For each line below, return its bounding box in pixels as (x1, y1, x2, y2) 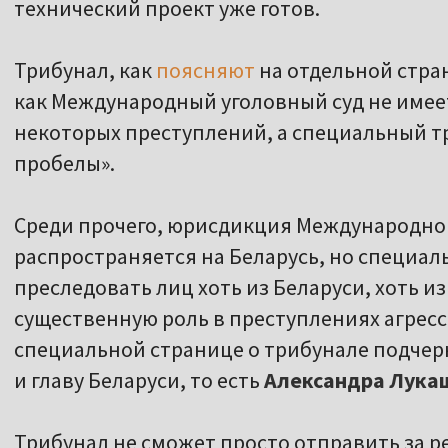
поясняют (156, 56, 255, 85)
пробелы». (14, 149, 115, 178)
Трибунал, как (14, 56, 156, 85)
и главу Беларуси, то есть (14, 366, 264, 395)
